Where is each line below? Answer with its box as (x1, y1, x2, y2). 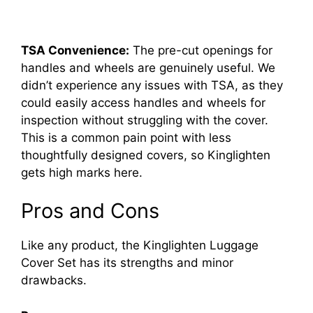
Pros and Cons (21, 198, 159, 224)
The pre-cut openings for (129, 43, 272, 57)
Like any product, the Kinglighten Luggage (21, 238, 259, 253)
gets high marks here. (21, 165, 143, 180)
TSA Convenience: (21, 43, 129, 57)
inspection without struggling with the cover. (21, 112, 268, 127)
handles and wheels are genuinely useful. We (21, 60, 275, 75)
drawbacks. (21, 273, 87, 288)
